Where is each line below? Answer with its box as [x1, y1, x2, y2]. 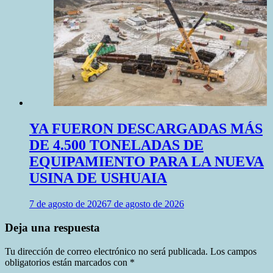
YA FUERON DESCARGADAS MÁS [29, 121, 263, 137]
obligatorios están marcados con [5, 257, 130, 268]
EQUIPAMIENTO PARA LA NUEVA [29, 154, 264, 170]
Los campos [210, 246, 257, 257]
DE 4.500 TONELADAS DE [29, 137, 204, 154]
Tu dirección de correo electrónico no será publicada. [5, 246, 208, 257]
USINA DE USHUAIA [29, 170, 167, 186]
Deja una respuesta [5, 221, 100, 234]
